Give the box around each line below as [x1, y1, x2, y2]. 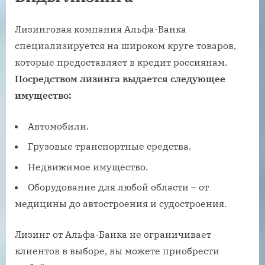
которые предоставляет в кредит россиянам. [15, 56, 227, 68]
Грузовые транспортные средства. [28, 140, 191, 153]
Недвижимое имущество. [28, 160, 148, 173]
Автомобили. [28, 119, 89, 132]
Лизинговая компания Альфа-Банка [15, 22, 186, 35]
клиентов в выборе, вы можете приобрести [15, 244, 219, 257]
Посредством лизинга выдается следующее [15, 72, 225, 85]
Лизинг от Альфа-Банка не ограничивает [15, 228, 211, 240]
